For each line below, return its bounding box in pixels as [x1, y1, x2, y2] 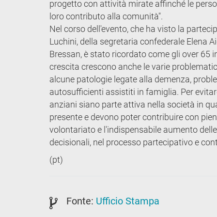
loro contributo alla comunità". [49, 11, 163, 21]
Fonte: [66, 195, 96, 207]
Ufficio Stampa [96, 195, 159, 207]
